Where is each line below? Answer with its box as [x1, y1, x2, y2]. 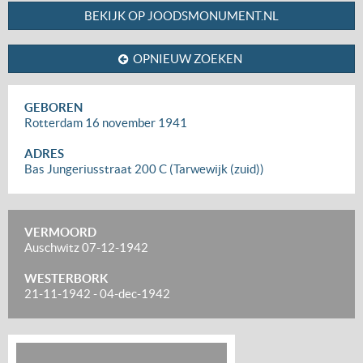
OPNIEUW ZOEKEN [133, 52, 242, 66]
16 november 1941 [85, 116, 187, 130]
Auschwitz [24, 241, 82, 254]
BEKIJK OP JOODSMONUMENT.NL [84, 9, 279, 23]
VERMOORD [24, 225, 96, 239]
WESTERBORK [24, 271, 108, 285]
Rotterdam [24, 116, 85, 130]
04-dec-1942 [100, 287, 170, 301]
